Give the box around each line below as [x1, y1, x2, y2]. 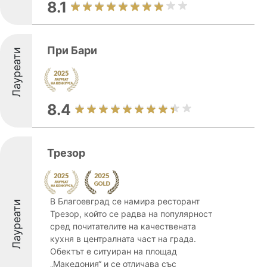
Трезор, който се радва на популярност [50, 209, 212, 219]
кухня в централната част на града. [50, 234, 196, 244]
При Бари [47, 44, 97, 57]
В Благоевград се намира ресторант [50, 196, 200, 206]
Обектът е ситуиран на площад [50, 246, 177, 256]
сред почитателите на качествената [50, 221, 196, 231]
